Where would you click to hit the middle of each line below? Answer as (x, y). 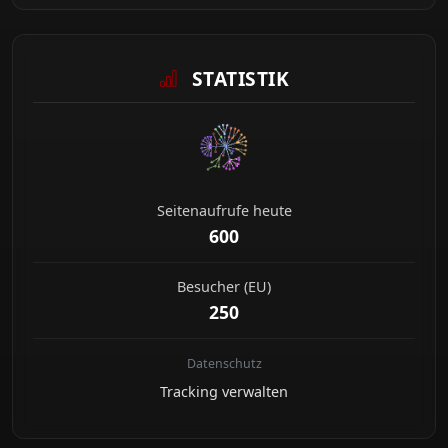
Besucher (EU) (224, 286)
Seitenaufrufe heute (224, 210)
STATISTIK (238, 78)
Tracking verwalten (224, 391)
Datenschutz (224, 363)
